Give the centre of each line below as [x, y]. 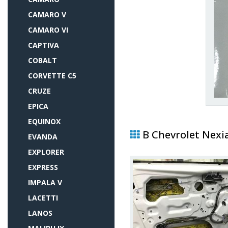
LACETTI [43, 198]
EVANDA [43, 137]
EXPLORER [46, 152]
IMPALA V [45, 182]
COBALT [42, 60]
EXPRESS [43, 167]
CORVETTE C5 [52, 76]
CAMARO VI [48, 30]
